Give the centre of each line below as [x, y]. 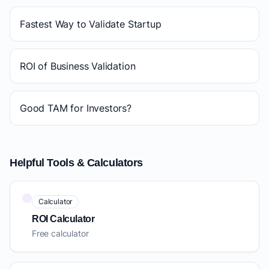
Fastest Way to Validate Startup [91, 24]
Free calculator [60, 234]
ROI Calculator [63, 219]
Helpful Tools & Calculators [76, 163]
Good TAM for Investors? [76, 108]
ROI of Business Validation [78, 66]
